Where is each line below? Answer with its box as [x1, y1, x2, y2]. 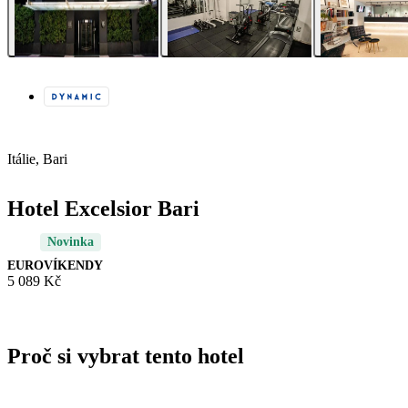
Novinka [47, 235, 94, 250]
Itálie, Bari [7, 151, 67, 168]
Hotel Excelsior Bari [7, 197, 199, 221]
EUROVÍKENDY [7, 259, 103, 273]
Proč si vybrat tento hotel [7, 344, 244, 369]
